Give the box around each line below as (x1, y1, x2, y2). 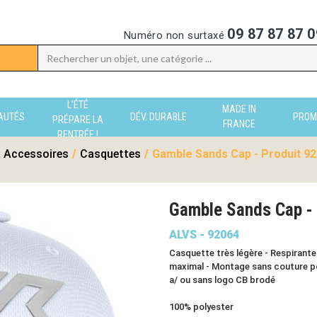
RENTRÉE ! (57, 128, 98, 140)
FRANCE (223, 117, 255, 129)
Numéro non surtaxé (123, 29, 228, 42)
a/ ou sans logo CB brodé (169, 275, 275, 285)
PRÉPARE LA (52, 113, 103, 125)
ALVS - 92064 (169, 228, 239, 241)
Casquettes (80, 147, 141, 161)
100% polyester (169, 301, 234, 312)
